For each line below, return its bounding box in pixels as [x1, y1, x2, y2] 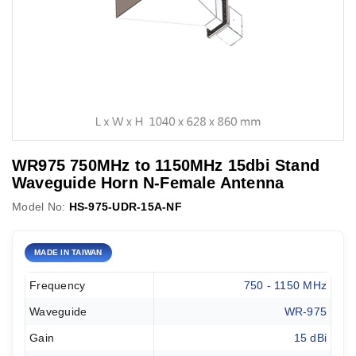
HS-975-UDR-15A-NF [68, 200, 182, 213]
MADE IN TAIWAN [34, 248, 103, 257]
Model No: [12, 200, 66, 213]
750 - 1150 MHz [243, 279, 327, 292]
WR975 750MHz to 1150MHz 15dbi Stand [12, 157, 320, 174]
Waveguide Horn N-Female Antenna [12, 174, 284, 192]
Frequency [29, 279, 86, 292]
